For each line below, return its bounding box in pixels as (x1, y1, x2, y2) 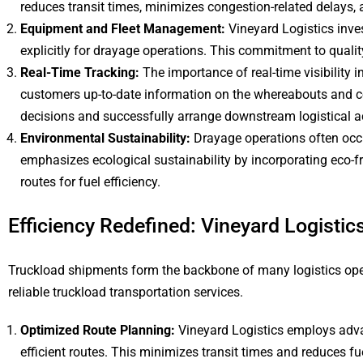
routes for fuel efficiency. (20, 174, 160, 190)
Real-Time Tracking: (20, 65, 143, 80)
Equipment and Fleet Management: (20, 21, 228, 36)
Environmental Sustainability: (20, 130, 190, 146)
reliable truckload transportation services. (8, 284, 243, 300)
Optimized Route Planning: (20, 322, 178, 338)
